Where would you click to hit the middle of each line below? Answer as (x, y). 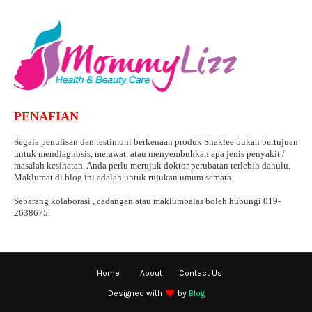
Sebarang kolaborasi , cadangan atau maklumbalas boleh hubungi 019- (147, 201)
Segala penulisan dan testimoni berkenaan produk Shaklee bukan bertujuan (156, 141)
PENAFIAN (46, 116)
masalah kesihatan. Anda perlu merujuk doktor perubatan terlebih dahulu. (152, 165)
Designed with (136, 293)
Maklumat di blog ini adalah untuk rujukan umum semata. (124, 177)
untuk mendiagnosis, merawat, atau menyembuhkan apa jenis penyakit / (149, 153)
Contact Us (201, 273)
